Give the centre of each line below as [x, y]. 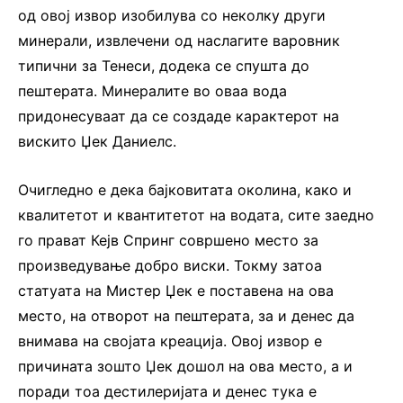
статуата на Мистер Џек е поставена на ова [176, 290]
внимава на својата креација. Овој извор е [170, 340]
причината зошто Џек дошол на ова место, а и [185, 366]
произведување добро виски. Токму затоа [170, 265]
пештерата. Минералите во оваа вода [152, 90]
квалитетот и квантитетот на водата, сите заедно [196, 215]
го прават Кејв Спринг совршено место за [168, 240]
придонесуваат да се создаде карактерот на [179, 116]
